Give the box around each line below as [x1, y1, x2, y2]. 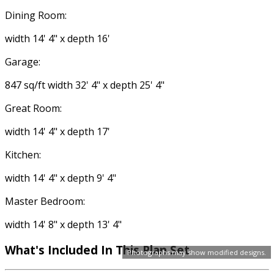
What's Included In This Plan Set [5, 242, 190, 258]
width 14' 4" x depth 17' [5, 124, 110, 138]
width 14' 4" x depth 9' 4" [5, 171, 116, 185]
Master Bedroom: [5, 194, 85, 208]
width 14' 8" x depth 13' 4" [5, 217, 122, 231]
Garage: [5, 54, 40, 68]
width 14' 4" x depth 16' [5, 31, 110, 45]
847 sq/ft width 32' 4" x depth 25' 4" [5, 78, 165, 92]
